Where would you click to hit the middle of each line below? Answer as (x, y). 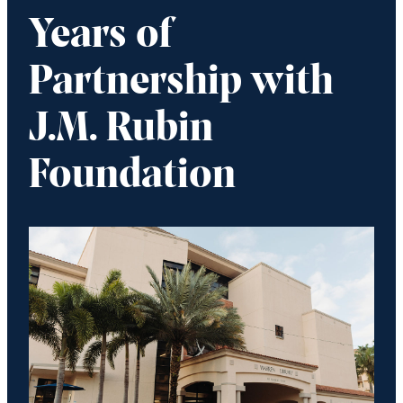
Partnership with (181, 83)
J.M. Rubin (121, 130)
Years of (100, 36)
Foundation (132, 176)
